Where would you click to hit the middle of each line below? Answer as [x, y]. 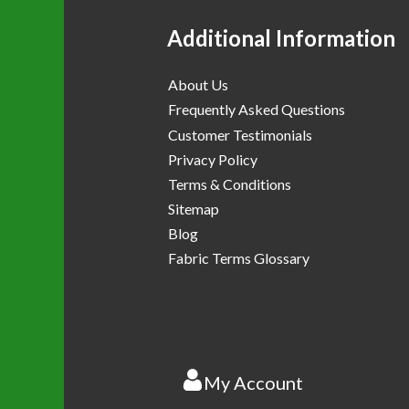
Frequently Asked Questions [257, 110]
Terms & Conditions [230, 184]
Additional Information [281, 37]
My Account [253, 383]
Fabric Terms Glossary [239, 258]
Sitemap [194, 209]
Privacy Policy [213, 159]
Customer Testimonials [241, 134]
